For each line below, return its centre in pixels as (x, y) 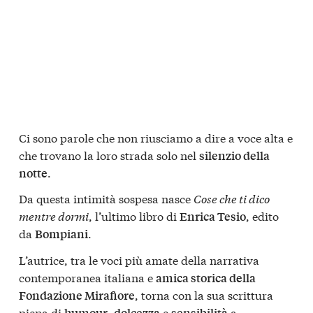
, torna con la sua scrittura (204, 295)
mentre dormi (54, 216)
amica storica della (206, 278)
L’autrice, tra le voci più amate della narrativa (139, 260)
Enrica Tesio (213, 217)
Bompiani (61, 234)
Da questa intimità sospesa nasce (106, 198)
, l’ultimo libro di (134, 216)
